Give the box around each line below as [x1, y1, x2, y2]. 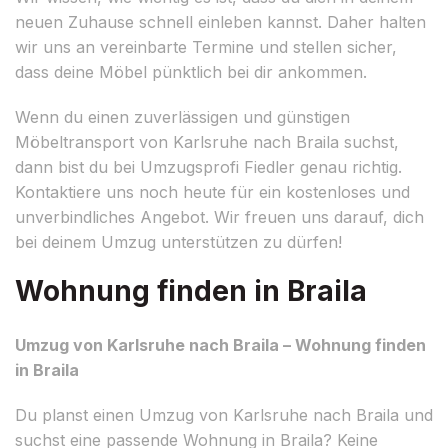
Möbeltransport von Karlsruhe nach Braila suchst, [15, 131, 399, 152]
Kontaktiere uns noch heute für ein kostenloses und [15, 181, 410, 202]
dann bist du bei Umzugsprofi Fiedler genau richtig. [15, 156, 402, 177]
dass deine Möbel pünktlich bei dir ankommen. [15, 61, 367, 82]
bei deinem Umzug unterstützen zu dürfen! [15, 231, 342, 252]
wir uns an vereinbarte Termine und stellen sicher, [15, 36, 397, 57]
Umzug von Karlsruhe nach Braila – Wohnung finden [15, 334, 426, 355]
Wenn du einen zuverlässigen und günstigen [15, 106, 350, 127]
